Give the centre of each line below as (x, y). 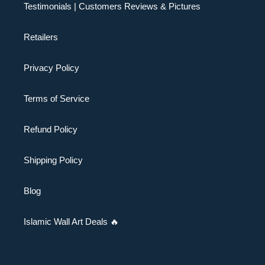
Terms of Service (56, 99)
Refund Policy (51, 130)
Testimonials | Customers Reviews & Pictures (112, 7)
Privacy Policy (51, 68)
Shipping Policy (53, 160)
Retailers (41, 37)
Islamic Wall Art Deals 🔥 (71, 222)
